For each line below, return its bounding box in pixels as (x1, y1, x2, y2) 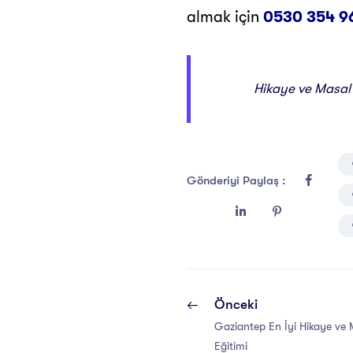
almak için (187, 8, 263, 26)
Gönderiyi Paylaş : (187, 173, 288, 188)
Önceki (214, 297, 258, 312)
